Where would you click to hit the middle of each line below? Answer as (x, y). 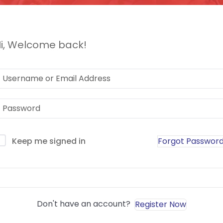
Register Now (160, 204)
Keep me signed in (49, 141)
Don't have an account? (85, 204)
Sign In (111, 177)
